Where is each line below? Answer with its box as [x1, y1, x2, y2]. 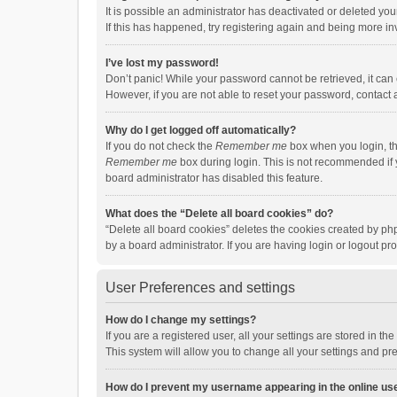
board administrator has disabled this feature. [105, 172, 323, 184]
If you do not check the [105, 140, 215, 152]
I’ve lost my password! [105, 57, 219, 69]
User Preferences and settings [105, 280, 295, 295]
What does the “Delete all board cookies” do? [105, 207, 333, 220]
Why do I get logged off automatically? [105, 124, 296, 136]
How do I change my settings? [105, 314, 256, 326]
